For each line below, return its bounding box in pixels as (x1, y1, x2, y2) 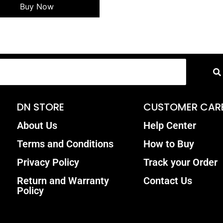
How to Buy (143, 138, 194, 150)
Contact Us (143, 175, 192, 187)
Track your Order (143, 156, 218, 169)
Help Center (143, 119, 196, 132)
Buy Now (20, 1, 54, 11)
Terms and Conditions (16, 138, 113, 150)
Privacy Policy (16, 156, 79, 169)
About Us (16, 119, 57, 132)
